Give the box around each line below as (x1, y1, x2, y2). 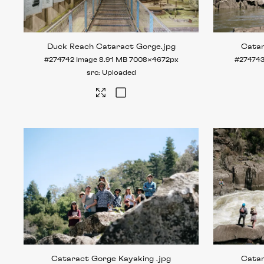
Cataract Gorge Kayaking (51, 255, 157, 263)
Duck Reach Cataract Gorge (47, 43, 161, 51)
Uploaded (101, 70, 136, 77)
